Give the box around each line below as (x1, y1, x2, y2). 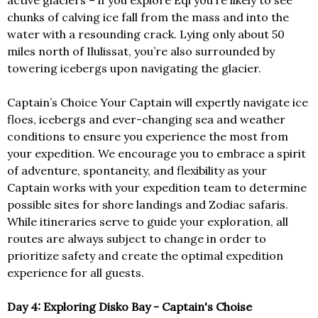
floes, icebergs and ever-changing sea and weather (7, 112, 285, 127)
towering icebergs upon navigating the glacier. (7, 61, 261, 76)
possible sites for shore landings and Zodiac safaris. (7, 197, 288, 212)
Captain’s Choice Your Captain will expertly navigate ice (7, 95, 308, 110)
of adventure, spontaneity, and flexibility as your (7, 163, 267, 178)
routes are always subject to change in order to (7, 231, 266, 246)
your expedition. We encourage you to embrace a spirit (7, 146, 306, 161)
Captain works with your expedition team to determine (7, 180, 307, 195)
